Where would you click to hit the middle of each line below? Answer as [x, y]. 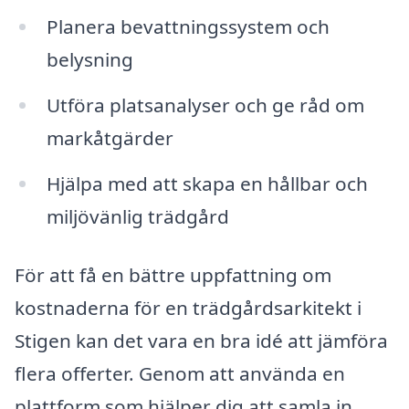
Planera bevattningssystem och [188, 27]
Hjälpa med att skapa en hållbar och [207, 184]
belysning [89, 60]
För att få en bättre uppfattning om [173, 274]
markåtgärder [110, 138]
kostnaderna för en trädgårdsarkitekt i [188, 307]
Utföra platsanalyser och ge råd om [205, 105]
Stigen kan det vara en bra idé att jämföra [201, 340]
